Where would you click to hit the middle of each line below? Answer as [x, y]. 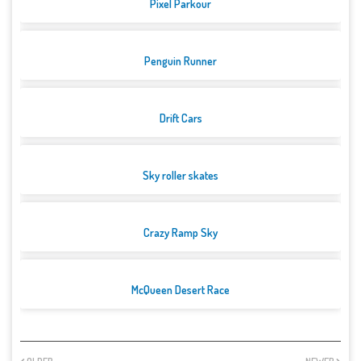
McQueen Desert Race [180, 290]
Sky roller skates [180, 176]
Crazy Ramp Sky [180, 233]
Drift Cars [180, 118]
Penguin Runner [180, 61]
